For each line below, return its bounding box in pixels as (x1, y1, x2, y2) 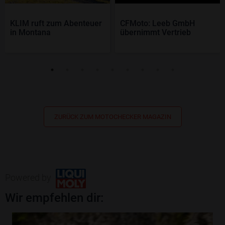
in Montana (10, 28, 51, 38)
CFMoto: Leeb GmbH (120, 19, 195, 29)
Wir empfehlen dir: (5, 190, 103, 205)
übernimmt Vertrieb (120, 28, 191, 38)
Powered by (5, 172, 53, 183)
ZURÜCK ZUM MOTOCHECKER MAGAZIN (54, 113, 171, 121)
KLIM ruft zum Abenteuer (10, 19, 102, 29)
